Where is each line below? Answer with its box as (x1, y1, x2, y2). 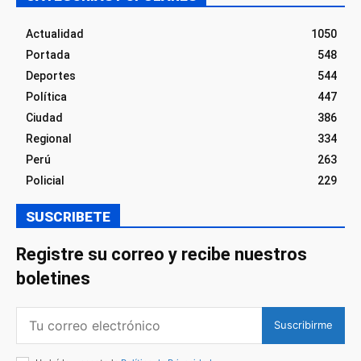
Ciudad (26, 110, 63, 124)
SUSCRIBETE (26, 208, 110, 225)
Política (26, 89, 67, 103)
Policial (26, 173, 64, 187)
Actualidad (26, 27, 84, 40)
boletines (16, 268, 90, 288)
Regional (26, 131, 72, 145)
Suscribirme (274, 318, 333, 332)
